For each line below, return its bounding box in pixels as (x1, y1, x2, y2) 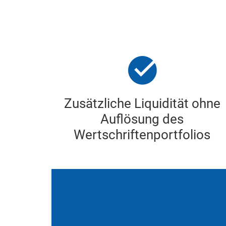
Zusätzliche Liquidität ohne (64, 96, 220, 111)
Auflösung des (100, 111, 184, 127)
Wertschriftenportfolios (74, 127, 211, 142)
